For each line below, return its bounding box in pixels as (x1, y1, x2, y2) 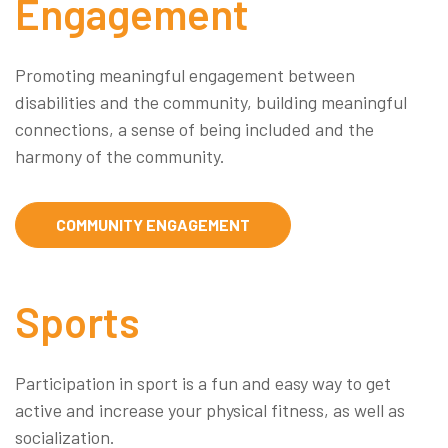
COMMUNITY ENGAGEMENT (56, 214, 250, 234)
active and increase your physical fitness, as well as (15, 398, 405, 421)
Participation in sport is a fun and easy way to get (15, 371, 391, 394)
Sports (15, 295, 140, 346)
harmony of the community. (15, 144, 225, 167)
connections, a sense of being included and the (15, 117, 374, 140)
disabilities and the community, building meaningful (15, 90, 407, 113)
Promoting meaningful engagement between (15, 63, 355, 86)
